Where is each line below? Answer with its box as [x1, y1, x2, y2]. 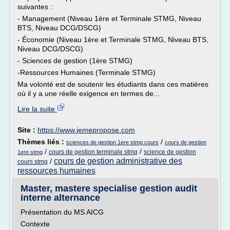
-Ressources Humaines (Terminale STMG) [17, 68, 156, 76]
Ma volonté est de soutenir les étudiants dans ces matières [17, 80, 208, 88]
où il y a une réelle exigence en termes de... [17, 89, 160, 98]
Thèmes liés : [17, 138, 66, 146]
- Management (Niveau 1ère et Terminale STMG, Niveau [17, 14, 201, 23]
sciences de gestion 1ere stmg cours [66, 139, 159, 145]
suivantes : [17, 3, 52, 11]
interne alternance [21, 193, 100, 203]
